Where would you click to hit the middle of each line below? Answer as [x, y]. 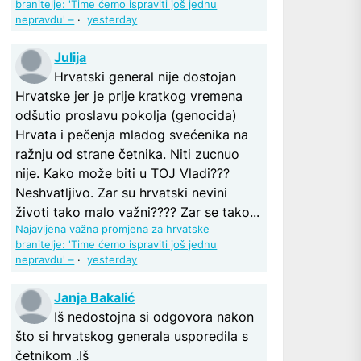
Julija [71, 57]
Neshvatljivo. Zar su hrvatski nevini [122, 192]
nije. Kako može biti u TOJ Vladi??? [123, 173]
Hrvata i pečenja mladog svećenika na [132, 134]
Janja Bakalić [95, 297]
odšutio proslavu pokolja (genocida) [127, 115]
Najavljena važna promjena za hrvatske [113, 229]
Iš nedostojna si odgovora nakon [154, 316]
